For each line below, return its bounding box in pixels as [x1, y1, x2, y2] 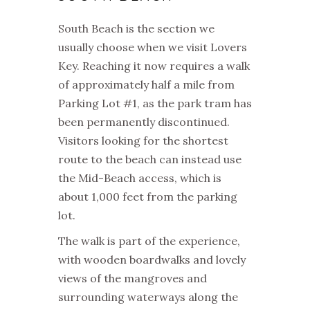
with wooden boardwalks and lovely [58, 253, 246, 267]
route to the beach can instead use [58, 152, 241, 167]
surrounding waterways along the [58, 290, 238, 304]
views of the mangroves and [58, 271, 207, 286]
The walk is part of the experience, [58, 234, 240, 248]
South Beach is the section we [58, 21, 215, 36]
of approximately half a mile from [58, 77, 235, 92]
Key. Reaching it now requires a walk [58, 59, 250, 73]
